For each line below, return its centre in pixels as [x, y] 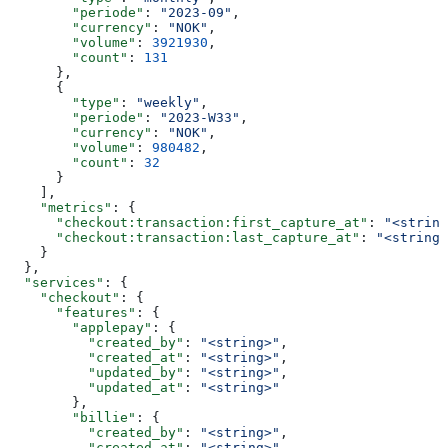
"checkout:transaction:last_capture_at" [184, 237]
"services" [56, 282]
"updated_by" [96, 372]
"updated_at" [96, 387]
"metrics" [60, 207]
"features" [72, 312]
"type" [64, 102]
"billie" [72, 417]
